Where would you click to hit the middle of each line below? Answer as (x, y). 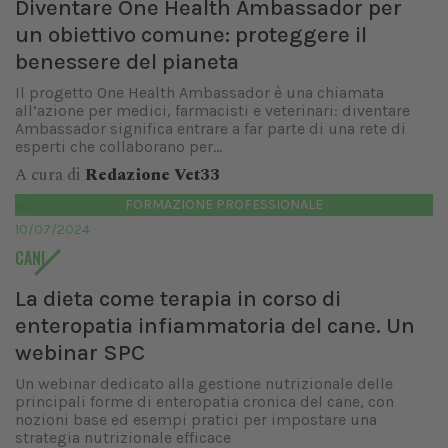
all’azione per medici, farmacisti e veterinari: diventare (212, 110)
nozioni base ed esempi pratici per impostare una (196, 419)
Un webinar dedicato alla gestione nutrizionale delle (204, 383)
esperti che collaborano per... (118, 146)
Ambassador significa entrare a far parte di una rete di (210, 128)
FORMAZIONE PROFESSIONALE (224, 204)
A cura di (50, 175)
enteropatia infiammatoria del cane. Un (215, 325)
